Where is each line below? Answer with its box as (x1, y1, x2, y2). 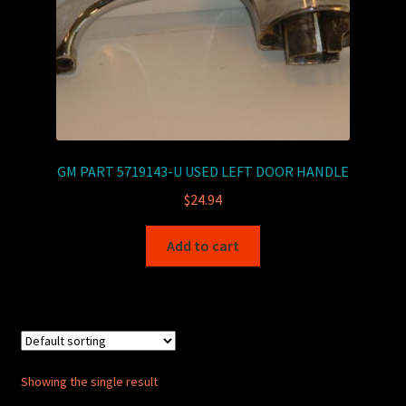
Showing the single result (20, 373, 158, 391)
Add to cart (167, 236, 239, 255)
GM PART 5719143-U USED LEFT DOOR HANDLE (57, 162, 349, 181)
